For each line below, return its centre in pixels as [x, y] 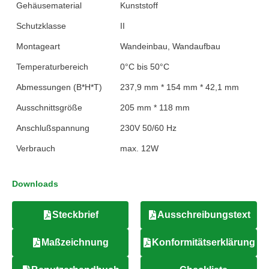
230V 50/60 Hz [148, 128]
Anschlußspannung [53, 128]
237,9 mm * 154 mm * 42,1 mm [179, 87]
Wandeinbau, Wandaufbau [170, 46]
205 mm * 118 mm [155, 107]
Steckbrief [75, 214]
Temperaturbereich [52, 67]
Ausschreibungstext [204, 214]
